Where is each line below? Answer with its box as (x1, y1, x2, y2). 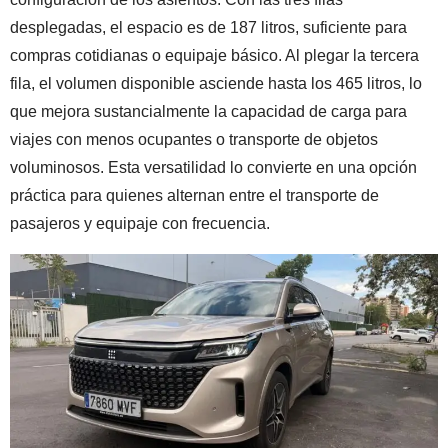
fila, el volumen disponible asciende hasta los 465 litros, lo (10, 74, 422, 92)
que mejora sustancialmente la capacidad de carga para (10, 102, 407, 120)
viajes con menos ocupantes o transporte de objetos (10, 130, 378, 148)
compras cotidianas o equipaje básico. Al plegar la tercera (10, 46, 419, 64)
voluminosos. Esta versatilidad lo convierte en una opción (10, 158, 417, 176)
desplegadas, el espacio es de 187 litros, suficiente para (10, 18, 407, 36)
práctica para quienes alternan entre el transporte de (10, 186, 379, 204)
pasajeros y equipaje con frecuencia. (10, 214, 270, 232)
